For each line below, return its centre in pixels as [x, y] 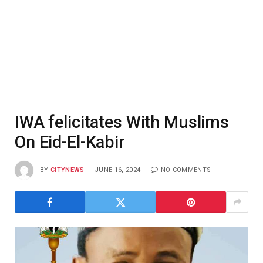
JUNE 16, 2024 [118, 170]
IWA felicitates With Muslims [122, 122]
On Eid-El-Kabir [72, 142]
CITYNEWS [68, 170]
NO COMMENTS [186, 170]
